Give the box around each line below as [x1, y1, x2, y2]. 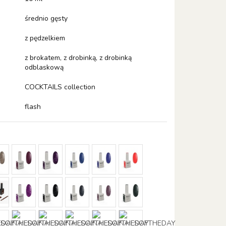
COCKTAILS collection [25, 82, 96, 92]
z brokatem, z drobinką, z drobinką [25, 53, 132, 63]
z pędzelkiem [25, 33, 66, 43]
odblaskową [25, 63, 64, 72]
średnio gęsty [25, 14, 68, 23]
